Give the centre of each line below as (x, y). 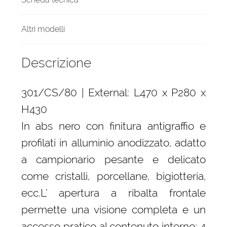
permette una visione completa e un (113, 210)
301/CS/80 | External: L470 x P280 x (113, 93)
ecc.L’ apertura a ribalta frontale (113, 193)
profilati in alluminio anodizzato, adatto (113, 143)
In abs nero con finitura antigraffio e (113, 126)
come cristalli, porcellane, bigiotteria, (113, 176)
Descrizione (56, 63)
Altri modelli (43, 29)
